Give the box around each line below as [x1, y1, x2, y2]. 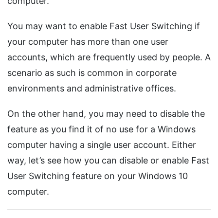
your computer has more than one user [7, 36, 168, 47]
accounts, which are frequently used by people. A [7, 52, 211, 63]
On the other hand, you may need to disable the [7, 109, 205, 119]
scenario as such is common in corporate [7, 68, 177, 78]
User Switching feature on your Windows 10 [7, 171, 188, 182]
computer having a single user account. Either [7, 140, 196, 150]
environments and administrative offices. [7, 83, 176, 94]
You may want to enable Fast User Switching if [7, 21, 200, 32]
